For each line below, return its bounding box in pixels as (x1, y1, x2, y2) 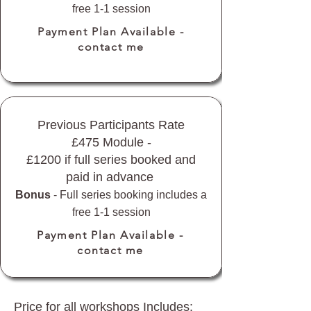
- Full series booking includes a (51, 189, 207, 201)
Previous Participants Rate (37, 118, 185, 132)
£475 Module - (71, 135, 151, 149)
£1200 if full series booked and (26, 153, 196, 167)
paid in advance (65, 170, 157, 184)
